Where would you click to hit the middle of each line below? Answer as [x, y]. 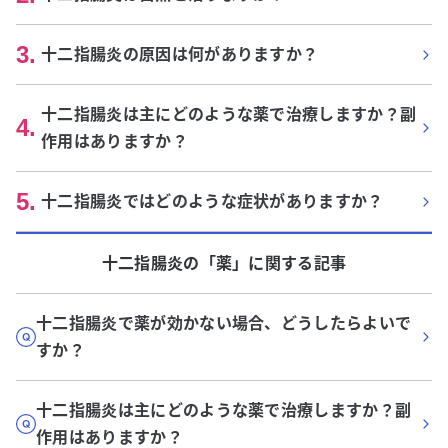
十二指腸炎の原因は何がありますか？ [180, 54]
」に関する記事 [289, 263]
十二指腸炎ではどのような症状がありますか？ [212, 201]
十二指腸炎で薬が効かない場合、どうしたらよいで [224, 323]
